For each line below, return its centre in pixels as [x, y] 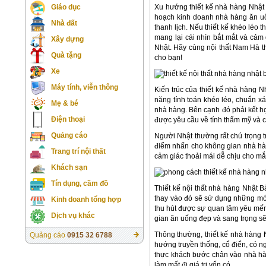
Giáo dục [66, 7]
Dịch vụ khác [73, 216]
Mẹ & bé [65, 103]
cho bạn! [168, 57]
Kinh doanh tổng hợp [86, 199]
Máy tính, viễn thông [85, 87]
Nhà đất [64, 23]
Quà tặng [66, 55]
